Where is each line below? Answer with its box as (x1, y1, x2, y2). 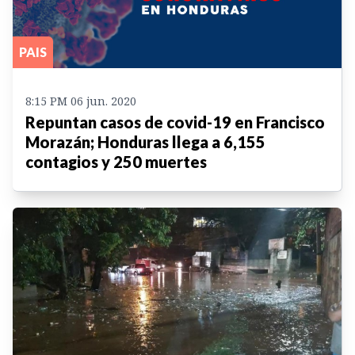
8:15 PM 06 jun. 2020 (25, 93, 136, 109)
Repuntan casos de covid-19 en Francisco (25, 112, 325, 132)
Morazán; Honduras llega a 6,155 (25, 132, 265, 151)
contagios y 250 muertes (25, 151, 207, 171)
